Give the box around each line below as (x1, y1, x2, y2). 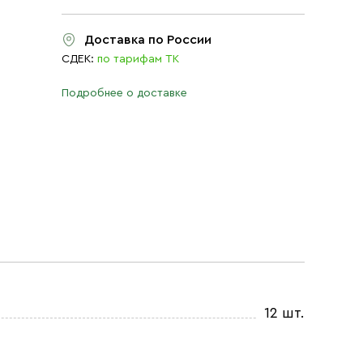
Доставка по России (84, 33, 211, 46)
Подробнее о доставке (62, 88, 187, 99)
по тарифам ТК (97, 53, 179, 65)
